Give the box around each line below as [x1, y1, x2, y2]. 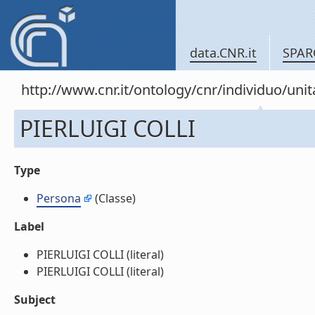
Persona [37, 191, 81, 206]
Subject [14, 292, 56, 307]
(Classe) [92, 191, 136, 206]
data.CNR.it [190, 44, 257, 61]
